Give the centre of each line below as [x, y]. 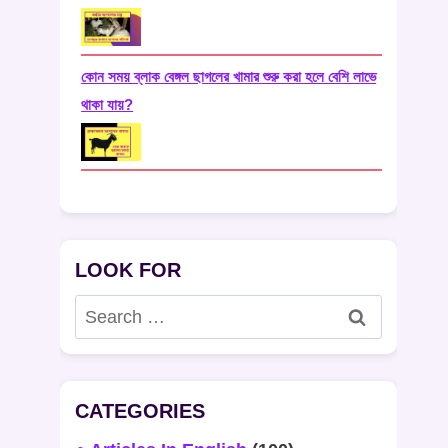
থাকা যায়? [107, 105]
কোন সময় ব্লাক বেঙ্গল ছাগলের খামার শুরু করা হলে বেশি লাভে [229, 77]
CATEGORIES [140, 411]
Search [103, 308]
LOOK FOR [128, 270]
